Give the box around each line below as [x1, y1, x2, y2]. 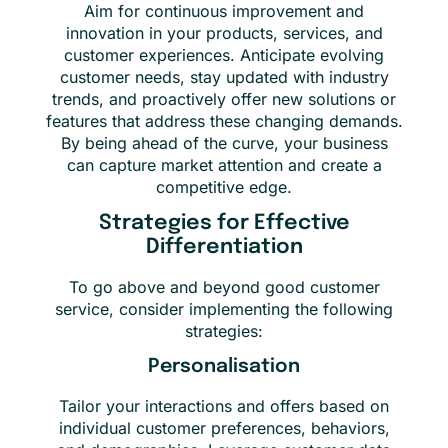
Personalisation [148, 357, 300, 378]
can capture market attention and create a [66, 154, 382, 175]
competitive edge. [156, 176, 292, 197]
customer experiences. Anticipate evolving [64, 44, 384, 65]
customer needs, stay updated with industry [59, 66, 389, 87]
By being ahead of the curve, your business [60, 132, 388, 153]
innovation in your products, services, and [65, 22, 383, 43]
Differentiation [145, 236, 303, 258]
